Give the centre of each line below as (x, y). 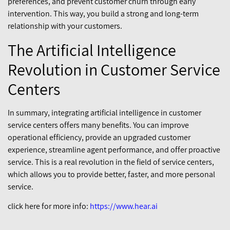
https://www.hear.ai (124, 206)
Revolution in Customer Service (114, 69)
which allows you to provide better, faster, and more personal (111, 174)
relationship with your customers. (65, 26)
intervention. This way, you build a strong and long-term (103, 14)
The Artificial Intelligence (92, 50)
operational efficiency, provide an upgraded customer (99, 137)
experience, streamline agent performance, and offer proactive (114, 149)
